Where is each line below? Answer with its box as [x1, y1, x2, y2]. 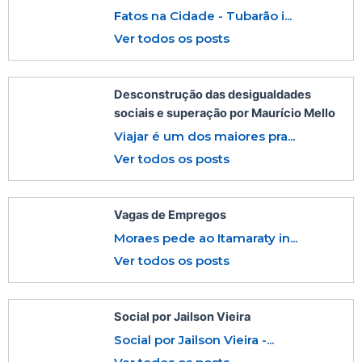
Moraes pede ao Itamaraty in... [114, 229, 297, 246]
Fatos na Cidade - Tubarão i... [114, 7, 292, 23]
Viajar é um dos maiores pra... [114, 128, 295, 144]
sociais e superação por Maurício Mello [114, 105, 335, 120]
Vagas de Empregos [114, 207, 226, 222]
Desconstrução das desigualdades [114, 86, 311, 102]
